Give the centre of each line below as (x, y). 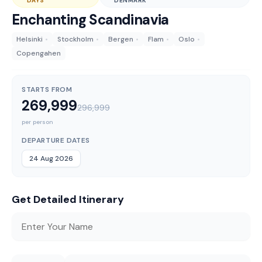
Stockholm (75, 39)
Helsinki (30, 39)
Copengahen (39, 53)
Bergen (121, 39)
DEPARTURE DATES (56, 140)
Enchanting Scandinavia (90, 20)
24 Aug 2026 (51, 158)
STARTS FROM (47, 89)
